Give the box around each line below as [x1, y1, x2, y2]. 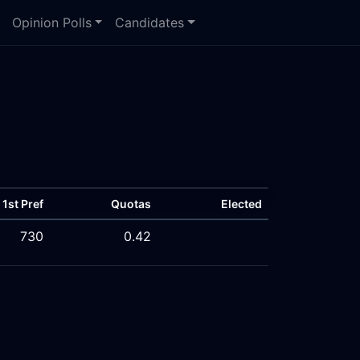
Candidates [115, 14, 185, 31]
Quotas [111, 197, 151, 211]
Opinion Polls [11, 14, 92, 31]
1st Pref [2, 197, 43, 211]
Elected [221, 197, 262, 211]
